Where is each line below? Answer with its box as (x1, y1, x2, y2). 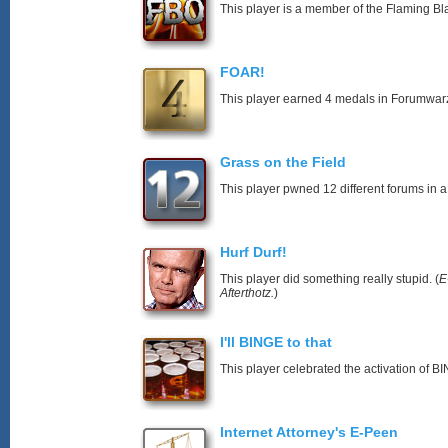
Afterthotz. (220, 286, 274, 300)
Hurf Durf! (220, 244, 287, 260)
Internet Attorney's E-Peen (220, 424, 398, 440)
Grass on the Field (220, 154, 346, 170)
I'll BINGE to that (220, 334, 332, 350)
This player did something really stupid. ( (220, 272, 439, 286)
